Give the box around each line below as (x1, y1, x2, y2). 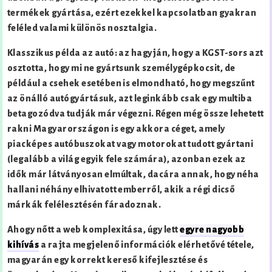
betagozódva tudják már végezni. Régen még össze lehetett (7, 108, 264, 120)
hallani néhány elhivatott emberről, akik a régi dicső (7, 184, 236, 195)
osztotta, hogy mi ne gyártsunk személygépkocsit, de (7, 63, 236, 74)
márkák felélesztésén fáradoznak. (7, 199, 161, 211)
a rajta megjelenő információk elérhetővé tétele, (39, 239, 254, 251)
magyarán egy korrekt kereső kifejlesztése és (7, 254, 208, 266)
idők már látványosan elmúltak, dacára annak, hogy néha (7, 169, 259, 180)
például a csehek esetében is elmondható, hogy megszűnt (7, 78, 255, 89)
